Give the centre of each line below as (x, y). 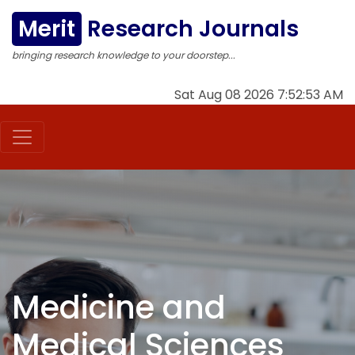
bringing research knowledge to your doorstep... (124, 55)
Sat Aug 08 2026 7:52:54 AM (258, 95)
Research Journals (190, 29)
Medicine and (119, 307)
